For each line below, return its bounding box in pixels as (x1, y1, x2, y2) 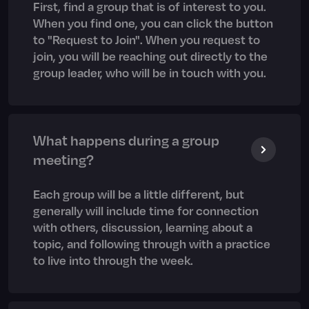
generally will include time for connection (33, 203, 259, 219)
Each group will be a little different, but (33, 186, 244, 202)
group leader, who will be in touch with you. (33, 65, 266, 81)
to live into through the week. (33, 252, 193, 268)
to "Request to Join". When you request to (33, 32, 260, 48)
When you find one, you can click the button (33, 15, 273, 31)
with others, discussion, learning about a (33, 219, 252, 235)
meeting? (33, 150, 94, 169)
